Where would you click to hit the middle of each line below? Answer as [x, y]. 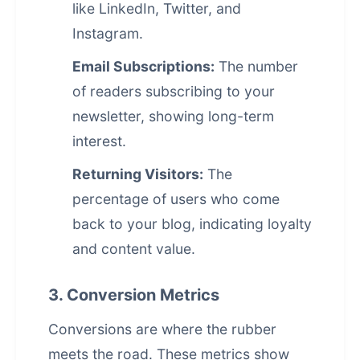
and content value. [134, 249]
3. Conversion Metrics [134, 295]
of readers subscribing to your [174, 91]
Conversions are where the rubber [162, 329]
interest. [99, 141]
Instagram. [108, 33]
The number [256, 66]
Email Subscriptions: [143, 66]
